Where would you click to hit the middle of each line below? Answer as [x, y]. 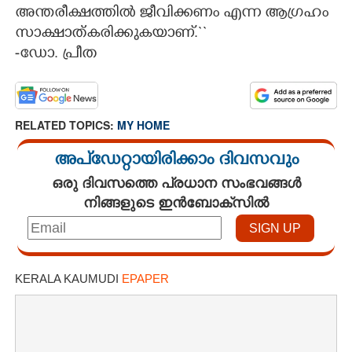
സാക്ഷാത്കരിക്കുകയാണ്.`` [111, 35]
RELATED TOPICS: [66, 125]
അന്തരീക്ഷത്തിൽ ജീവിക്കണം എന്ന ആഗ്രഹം [172, 15]
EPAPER [145, 279]
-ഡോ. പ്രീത [56, 55]
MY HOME [143, 125]
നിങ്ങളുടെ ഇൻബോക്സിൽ [176, 202]
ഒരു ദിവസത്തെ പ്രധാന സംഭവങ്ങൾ [176, 183]
